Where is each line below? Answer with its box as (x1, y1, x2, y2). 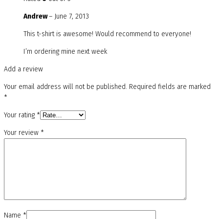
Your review (4, 129, 41, 137)
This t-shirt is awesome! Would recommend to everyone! (23, 30, 191, 39)
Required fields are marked (129, 83, 211, 91)
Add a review (4, 65, 43, 74)
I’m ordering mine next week (23, 47, 107, 56)
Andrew (23, 12, 49, 21)
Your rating (4, 111, 37, 120)
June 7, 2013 (54, 12, 89, 21)
